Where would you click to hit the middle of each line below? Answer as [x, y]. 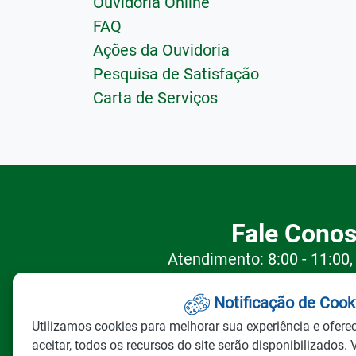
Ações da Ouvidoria [161, 50]
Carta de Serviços [155, 97]
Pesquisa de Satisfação [176, 74]
